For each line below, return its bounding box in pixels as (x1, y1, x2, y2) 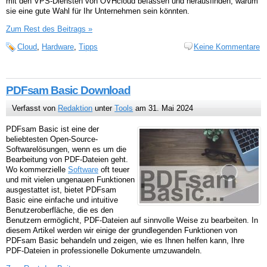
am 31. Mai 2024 (133, 103, 194, 113)
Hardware (42, 42, 74, 51)
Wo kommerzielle (6, 164, 68, 174)
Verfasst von (12, 103, 58, 113)
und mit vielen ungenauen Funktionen (6, 175, 135, 184)
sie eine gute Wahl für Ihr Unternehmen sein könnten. (6, 7, 190, 16)
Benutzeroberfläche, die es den (6, 205, 113, 215)
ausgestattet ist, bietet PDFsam (6, 185, 116, 194)
